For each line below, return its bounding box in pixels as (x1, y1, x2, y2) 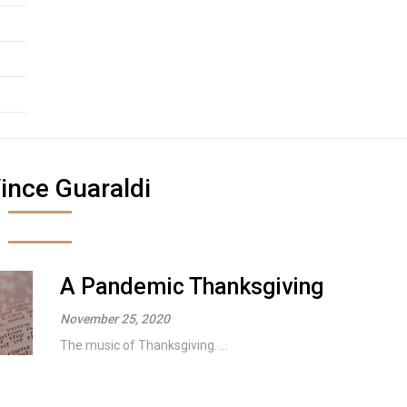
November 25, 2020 (60, 312, 171, 326)
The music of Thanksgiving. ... (60, 338, 229, 352)
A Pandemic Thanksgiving (60, 273, 324, 300)
